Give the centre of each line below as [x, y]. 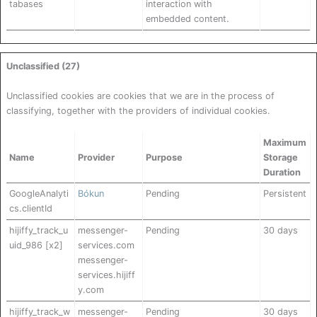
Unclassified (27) [43, 67]
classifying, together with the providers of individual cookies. [138, 110]
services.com [106, 246]
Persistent [285, 194]
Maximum [285, 143]
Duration [282, 173]
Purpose [164, 158]
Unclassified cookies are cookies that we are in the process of [140, 96]
